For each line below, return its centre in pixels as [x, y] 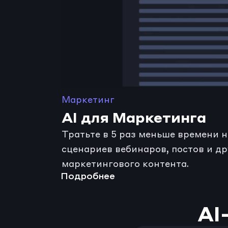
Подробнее [88, 177]
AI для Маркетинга [134, 117]
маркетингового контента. [125, 164]
